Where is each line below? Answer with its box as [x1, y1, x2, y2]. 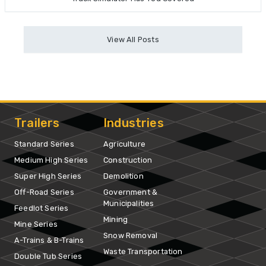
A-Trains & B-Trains [14, 235, 84, 245]
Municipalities [103, 198, 154, 208]
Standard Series [14, 139, 74, 148]
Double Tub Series [14, 251, 83, 261]
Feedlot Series [14, 203, 69, 213]
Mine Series [14, 219, 58, 229]
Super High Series [14, 171, 82, 180]
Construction [103, 155, 153, 164]
